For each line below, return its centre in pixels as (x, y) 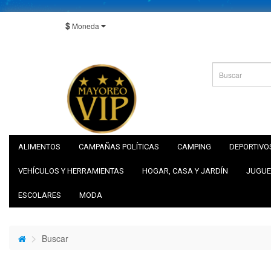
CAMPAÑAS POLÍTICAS (119, 147)
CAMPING (194, 147)
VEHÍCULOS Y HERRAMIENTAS (71, 171)
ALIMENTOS (39, 147)
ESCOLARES (40, 195)
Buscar (55, 238)
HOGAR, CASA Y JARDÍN (185, 171)
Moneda (86, 26)
